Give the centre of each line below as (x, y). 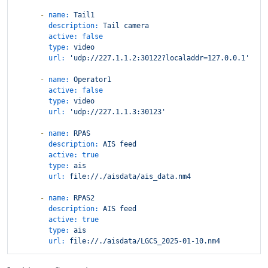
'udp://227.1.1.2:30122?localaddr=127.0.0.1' (159, 58)
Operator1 (92, 80)
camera (136, 26)
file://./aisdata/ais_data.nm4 (130, 177)
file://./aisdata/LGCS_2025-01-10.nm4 (145, 241)
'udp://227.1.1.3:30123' (118, 112)
